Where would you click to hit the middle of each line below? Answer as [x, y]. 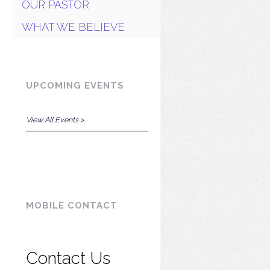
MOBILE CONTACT [71, 206]
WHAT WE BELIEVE [74, 27]
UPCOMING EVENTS [75, 85]
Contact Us [68, 258]
